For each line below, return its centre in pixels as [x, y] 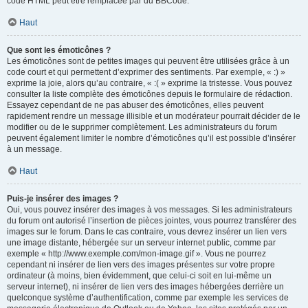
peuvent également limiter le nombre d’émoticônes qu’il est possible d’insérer [151, 138]
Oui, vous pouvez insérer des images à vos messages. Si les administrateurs [150, 210]
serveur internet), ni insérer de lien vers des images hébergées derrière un [145, 287]
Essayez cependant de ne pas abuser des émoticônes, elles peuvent [135, 105]
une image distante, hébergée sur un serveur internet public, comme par [141, 243]
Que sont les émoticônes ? [59, 50]
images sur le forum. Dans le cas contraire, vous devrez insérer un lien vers [147, 232]
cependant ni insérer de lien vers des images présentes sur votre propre [141, 265]
